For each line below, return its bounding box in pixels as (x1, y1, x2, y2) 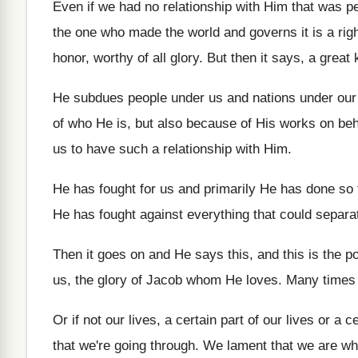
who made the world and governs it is (101, 25, 323, 40)
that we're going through (53, 338, 195, 353)
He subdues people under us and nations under (53, 90, 333, 105)
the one (53, 25, 97, 40)
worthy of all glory (93, 50, 199, 66)
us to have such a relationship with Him (53, 141, 288, 157)
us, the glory (53, 272, 127, 288)
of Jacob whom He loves (131, 272, 278, 288)
